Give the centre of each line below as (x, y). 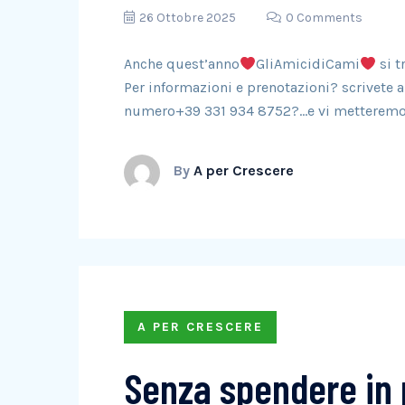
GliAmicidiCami (308, 64)
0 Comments (324, 18)
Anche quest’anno (182, 64)
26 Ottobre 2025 (188, 18)
